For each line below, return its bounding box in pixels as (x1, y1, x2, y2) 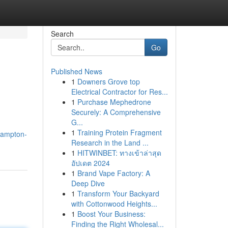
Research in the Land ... (71, 137, 149, 148)
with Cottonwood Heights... (71, 198, 157, 209)
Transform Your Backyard (77, 188, 159, 198)
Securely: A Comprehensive (71, 107, 161, 117)
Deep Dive (71, 178, 105, 188)
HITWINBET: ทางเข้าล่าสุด (77, 148, 161, 158)
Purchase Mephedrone (77, 97, 151, 107)
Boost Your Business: (77, 209, 146, 219)
